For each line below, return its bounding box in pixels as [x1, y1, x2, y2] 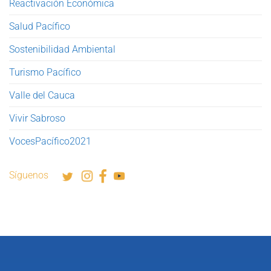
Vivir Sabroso [9, 113, 65, 125]
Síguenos [9, 169, 60, 181]
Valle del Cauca [9, 90, 75, 102]
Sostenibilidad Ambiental [9, 44, 116, 56]
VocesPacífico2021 [9, 135, 91, 148]
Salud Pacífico [9, 21, 70, 33]
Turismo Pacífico [9, 67, 81, 79]
